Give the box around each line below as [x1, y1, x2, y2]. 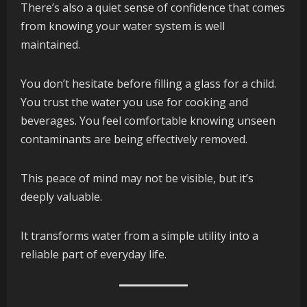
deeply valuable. [21, 189, 102, 205]
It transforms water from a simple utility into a [21, 228, 258, 244]
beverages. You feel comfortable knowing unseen [21, 113, 275, 129]
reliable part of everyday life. [21, 247, 167, 262]
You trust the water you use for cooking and [21, 95, 248, 110]
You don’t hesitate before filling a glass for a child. [21, 76, 276, 92]
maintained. [21, 37, 80, 53]
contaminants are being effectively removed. [21, 132, 247, 147]
